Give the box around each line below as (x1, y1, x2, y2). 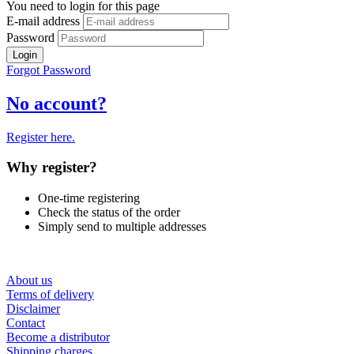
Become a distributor (6, 330, 110, 345)
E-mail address (6, 13, 80, 28)
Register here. (6, 130, 75, 144)
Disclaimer (6, 302, 60, 316)
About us (6, 273, 52, 288)
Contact (6, 316, 45, 330)
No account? (6, 92, 107, 114)
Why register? (6, 159, 97, 176)
